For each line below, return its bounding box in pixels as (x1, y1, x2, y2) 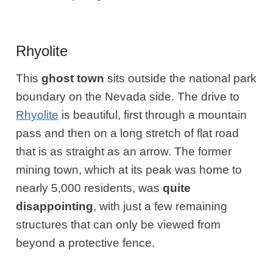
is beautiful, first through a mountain (58, 108, 247, 121)
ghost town (41, 71, 105, 85)
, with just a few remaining (93, 199, 228, 213)
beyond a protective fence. (16, 236, 158, 249)
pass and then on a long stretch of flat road (16, 126, 239, 140)
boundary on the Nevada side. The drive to (16, 90, 240, 103)
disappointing (16, 199, 94, 213)
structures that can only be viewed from (16, 218, 221, 231)
